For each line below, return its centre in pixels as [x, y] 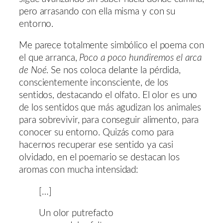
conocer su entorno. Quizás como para [97, 133]
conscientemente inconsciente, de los [94, 83]
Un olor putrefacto [76, 214]
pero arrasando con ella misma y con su [97, 11]
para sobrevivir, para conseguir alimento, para [109, 120]
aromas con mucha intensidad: [79, 170]
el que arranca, [49, 58]
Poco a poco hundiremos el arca [140, 58]
